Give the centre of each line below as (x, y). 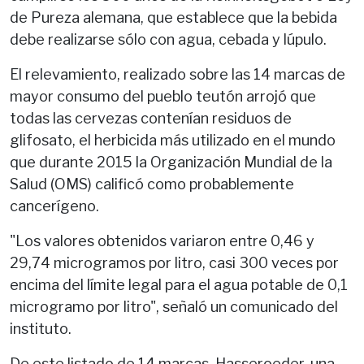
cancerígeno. (56, 206)
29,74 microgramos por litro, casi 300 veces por (174, 262)
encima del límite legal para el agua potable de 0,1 (179, 284)
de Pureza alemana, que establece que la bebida (173, 17)
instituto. (42, 328)
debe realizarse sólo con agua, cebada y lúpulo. (168, 39)
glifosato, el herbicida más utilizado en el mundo (173, 140)
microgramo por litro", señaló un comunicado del (174, 306)
